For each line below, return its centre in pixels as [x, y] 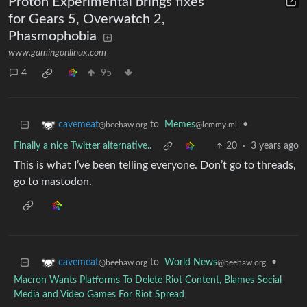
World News [191, 263]
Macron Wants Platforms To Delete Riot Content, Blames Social [148, 281]
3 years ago [275, 146]
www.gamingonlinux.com [57, 53]
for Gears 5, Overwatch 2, [87, 20]
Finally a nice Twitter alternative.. [83, 146]
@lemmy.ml [216, 125]
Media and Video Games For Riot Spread [99, 295]
